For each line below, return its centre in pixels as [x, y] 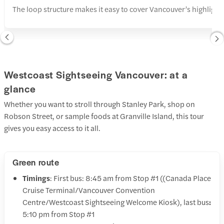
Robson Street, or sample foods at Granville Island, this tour [104, 115]
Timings [36, 177]
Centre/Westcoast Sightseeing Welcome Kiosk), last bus [116, 201]
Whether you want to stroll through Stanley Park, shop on [99, 103]
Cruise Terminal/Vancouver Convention [89, 189]
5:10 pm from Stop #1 [58, 213]
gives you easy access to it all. [52, 127]
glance [20, 89]
